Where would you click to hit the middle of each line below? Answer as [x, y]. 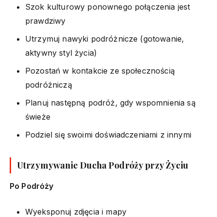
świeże [38, 116]
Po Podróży [32, 186]
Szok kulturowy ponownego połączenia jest [108, 7]
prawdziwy [46, 21]
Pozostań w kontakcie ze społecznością [100, 70]
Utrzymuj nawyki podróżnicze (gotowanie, [105, 39]
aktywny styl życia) [61, 53]
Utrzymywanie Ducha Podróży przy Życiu [103, 165]
